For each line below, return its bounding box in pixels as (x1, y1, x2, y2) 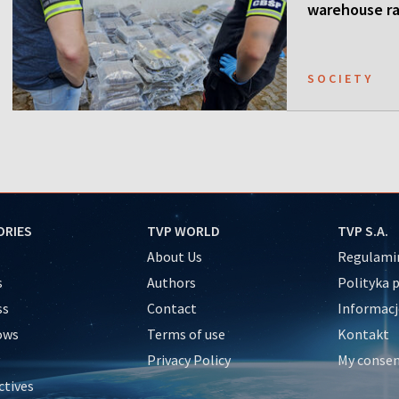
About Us (146, 247, 202, 265)
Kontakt (338, 324, 389, 343)
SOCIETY (307, 69, 373, 86)
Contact (146, 298, 197, 317)
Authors (146, 273, 196, 291)
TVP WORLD (146, 221, 220, 240)
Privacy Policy (146, 350, 231, 369)
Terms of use (146, 324, 225, 343)
